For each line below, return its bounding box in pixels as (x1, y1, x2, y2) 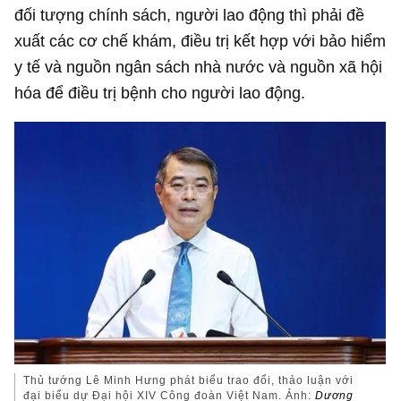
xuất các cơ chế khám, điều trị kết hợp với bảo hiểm (14, 30, 387, 50)
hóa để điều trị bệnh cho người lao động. (14, 82, 306, 102)
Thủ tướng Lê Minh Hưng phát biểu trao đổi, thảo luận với (23, 374, 354, 388)
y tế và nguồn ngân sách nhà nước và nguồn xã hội (14, 56, 383, 76)
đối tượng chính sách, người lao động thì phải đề (14, 4, 365, 24)
